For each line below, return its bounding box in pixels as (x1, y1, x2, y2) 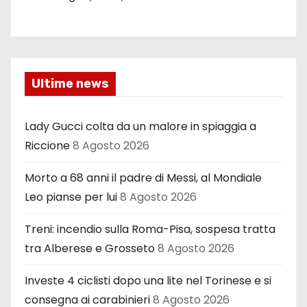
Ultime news (32, 75, 109, 91)
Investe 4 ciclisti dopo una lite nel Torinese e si (25, 272, 271, 288)
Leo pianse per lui (25, 188, 117, 205)
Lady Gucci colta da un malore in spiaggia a (25, 118, 256, 134)
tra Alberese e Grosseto (25, 240, 155, 256)
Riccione (25, 137, 70, 153)
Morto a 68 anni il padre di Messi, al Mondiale (25, 169, 262, 186)
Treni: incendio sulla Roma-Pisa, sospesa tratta (25, 221, 275, 237)
